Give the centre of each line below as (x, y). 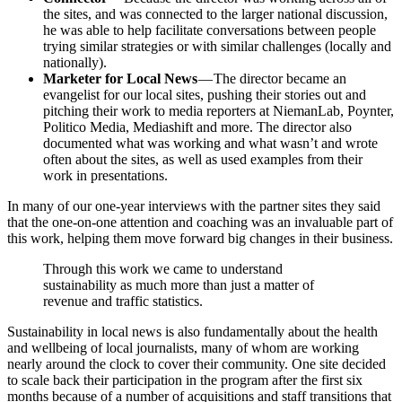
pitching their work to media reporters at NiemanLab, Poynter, (218, 110)
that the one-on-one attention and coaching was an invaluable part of (200, 222)
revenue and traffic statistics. (123, 301)
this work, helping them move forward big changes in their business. (200, 238)
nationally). (75, 62)
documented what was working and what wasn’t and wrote (210, 143)
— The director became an (272, 78)
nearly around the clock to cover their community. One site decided (197, 363)
